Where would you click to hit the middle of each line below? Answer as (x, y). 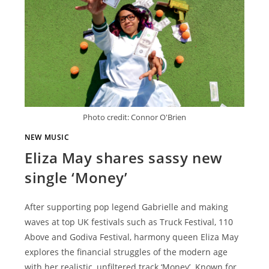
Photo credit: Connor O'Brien (134, 117)
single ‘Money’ (76, 178)
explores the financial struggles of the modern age (126, 252)
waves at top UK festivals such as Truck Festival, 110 (129, 222)
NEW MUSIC (47, 138)
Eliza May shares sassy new (124, 158)
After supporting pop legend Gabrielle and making (127, 207)
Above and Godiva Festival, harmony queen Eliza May (132, 237)
